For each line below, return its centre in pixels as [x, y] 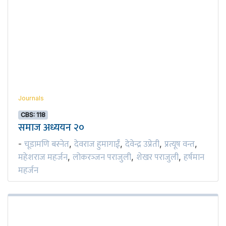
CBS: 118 [33, 115]
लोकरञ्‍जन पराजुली [102, 158]
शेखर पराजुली [157, 158]
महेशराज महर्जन [43, 158]
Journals [31, 98]
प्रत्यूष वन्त [180, 145]
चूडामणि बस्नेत [47, 145]
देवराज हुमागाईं [97, 145]
